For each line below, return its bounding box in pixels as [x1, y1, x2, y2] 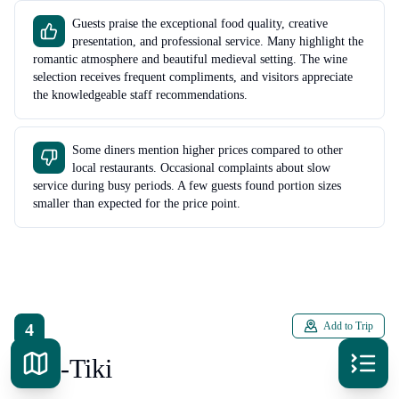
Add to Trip [323, 319, 373, 332]
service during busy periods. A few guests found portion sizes [33, 178, 341, 192]
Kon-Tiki [14, 353, 112, 383]
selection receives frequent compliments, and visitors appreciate [33, 69, 353, 84]
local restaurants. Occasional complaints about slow [72, 160, 330, 175]
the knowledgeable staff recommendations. [33, 87, 248, 102]
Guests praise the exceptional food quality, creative [72, 16, 328, 30]
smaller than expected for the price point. [33, 196, 240, 210]
